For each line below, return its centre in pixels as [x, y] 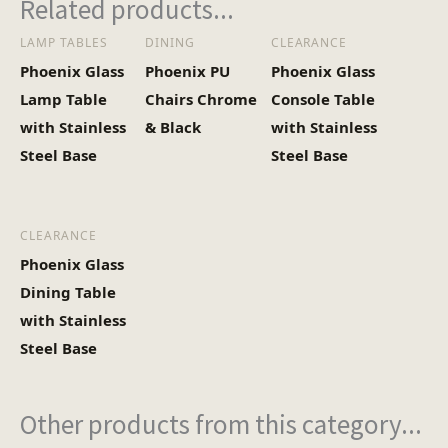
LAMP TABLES [64, 42]
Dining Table [68, 292]
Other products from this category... [221, 423]
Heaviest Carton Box [145, 52]
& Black [173, 126]
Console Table [322, 98]
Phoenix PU [188, 70]
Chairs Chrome [201, 98]
